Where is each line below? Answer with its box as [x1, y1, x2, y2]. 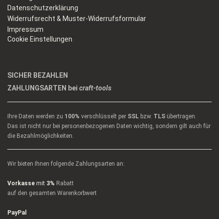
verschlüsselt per [80, 113, 128, 120]
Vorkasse [7, 180, 36, 187]
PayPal [7, 209, 26, 217]
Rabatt [55, 180, 74, 187]
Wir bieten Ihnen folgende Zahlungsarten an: [7, 160, 125, 168]
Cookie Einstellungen [7, 35, 72, 44]
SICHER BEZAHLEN [7, 71, 68, 80]
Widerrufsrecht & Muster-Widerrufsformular [7, 15, 146, 23]
